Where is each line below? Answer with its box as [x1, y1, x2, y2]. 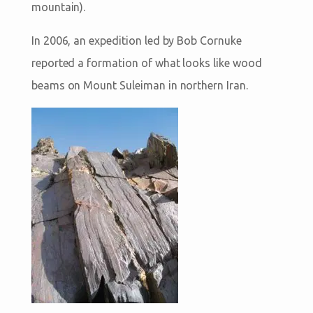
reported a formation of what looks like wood [31, 57, 262, 70]
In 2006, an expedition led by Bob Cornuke [31, 34, 242, 48]
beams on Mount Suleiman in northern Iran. [31, 79, 248, 92]
